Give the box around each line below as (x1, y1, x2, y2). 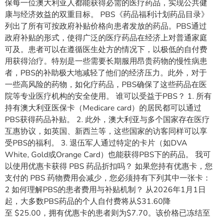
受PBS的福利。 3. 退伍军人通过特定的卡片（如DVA (5, 138, 187, 149)
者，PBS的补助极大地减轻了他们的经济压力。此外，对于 (5, 68, 207, 79)
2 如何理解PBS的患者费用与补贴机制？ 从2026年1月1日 (5, 184, 206, 196)
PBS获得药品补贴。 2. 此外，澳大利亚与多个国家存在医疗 (5, 114, 210, 126)
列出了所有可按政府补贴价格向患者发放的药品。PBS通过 (5, 21, 207, 32)
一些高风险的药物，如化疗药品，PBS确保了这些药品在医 (5, 79, 207, 91)
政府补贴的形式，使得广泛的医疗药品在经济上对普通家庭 (5, 33, 207, 44)
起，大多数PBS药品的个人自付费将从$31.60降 (5, 196, 171, 207)
